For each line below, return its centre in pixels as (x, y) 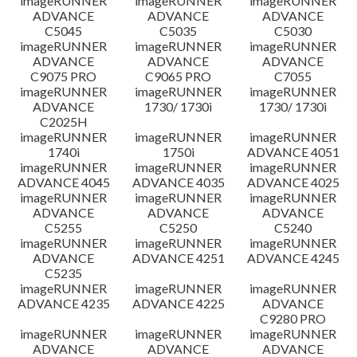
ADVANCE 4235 (63, 303)
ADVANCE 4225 (178, 303)
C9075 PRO (64, 76)
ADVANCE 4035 (178, 182)
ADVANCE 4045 (63, 182)
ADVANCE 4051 (293, 152)
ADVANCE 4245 (293, 258)
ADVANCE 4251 (178, 258)
